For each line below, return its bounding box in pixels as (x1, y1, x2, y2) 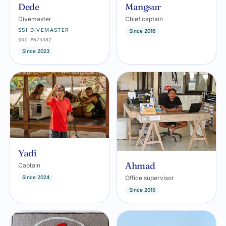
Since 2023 (22, 48, 49, 54)
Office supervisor (125, 174, 174, 182)
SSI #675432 (18, 37, 51, 43)
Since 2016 (129, 28, 155, 34)
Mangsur (125, 1, 161, 13)
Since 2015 (129, 187, 155, 193)
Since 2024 (22, 174, 50, 180)
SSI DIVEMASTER (18, 27, 69, 33)
